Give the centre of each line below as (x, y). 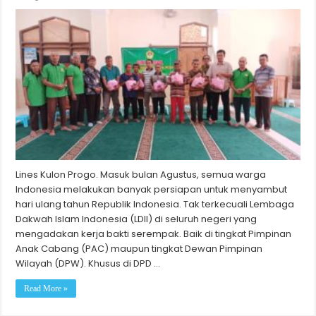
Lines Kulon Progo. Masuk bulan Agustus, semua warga (141, 175)
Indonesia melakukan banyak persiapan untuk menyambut (152, 190)
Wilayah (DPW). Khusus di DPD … (88, 264)
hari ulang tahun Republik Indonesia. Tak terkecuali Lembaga (155, 205)
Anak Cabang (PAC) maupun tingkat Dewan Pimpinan (139, 249)
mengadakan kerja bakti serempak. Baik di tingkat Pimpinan (154, 234)
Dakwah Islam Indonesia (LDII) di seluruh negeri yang (136, 219)
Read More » (46, 289)
